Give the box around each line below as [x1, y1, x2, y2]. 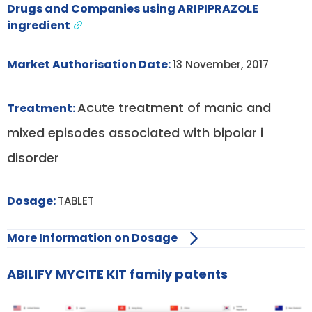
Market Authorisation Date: [7, 56, 173, 72]
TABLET [58, 193, 94, 208]
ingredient [7, 17, 72, 33]
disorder [7, 148, 59, 166]
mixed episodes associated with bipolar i [7, 123, 263, 141]
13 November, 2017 [173, 56, 269, 72]
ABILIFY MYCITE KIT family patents [7, 265, 228, 283]
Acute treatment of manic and [77, 98, 271, 116]
